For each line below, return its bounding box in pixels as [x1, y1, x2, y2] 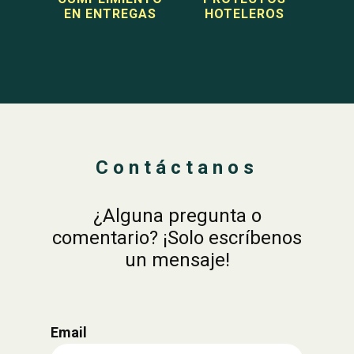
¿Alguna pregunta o [92, 205, 262, 227]
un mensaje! [124, 249, 230, 271]
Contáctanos [96, 156, 258, 179]
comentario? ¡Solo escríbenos [52, 227, 302, 249]
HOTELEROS [204, 6, 284, 21]
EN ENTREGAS [63, 6, 156, 21]
